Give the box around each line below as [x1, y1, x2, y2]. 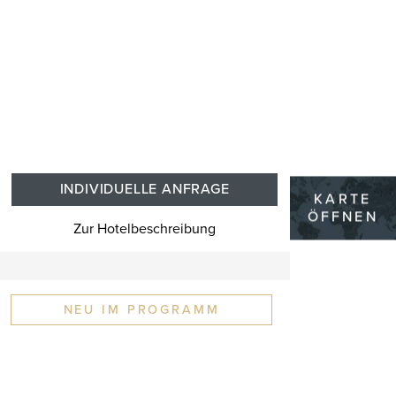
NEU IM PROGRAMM [63, 301, 220, 317]
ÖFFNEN [307, 208, 379, 226]
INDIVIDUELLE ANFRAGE [59, 179, 230, 198]
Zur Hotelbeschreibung [73, 219, 217, 238]
